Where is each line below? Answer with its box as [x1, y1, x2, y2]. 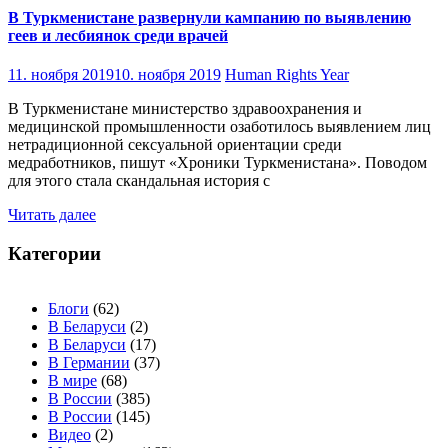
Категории [8, 242, 101, 264]
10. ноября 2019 [114, 66, 221, 84]
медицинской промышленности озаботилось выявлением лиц [8, 118, 431, 136]
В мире [48, 371, 97, 389]
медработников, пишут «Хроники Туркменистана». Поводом [8, 154, 427, 172]
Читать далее [8, 206, 96, 224]
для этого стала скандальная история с [8, 172, 270, 190]
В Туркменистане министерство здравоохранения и [8, 100, 362, 118]
